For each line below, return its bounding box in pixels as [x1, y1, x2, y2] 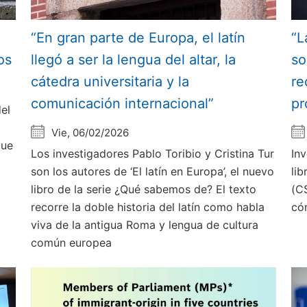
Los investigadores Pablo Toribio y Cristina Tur [31, 146, 275, 160]
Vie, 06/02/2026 [51, 125, 130, 139]
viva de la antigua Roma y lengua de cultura [31, 217, 259, 232]
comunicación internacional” [31, 95, 214, 112]
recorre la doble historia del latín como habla [31, 199, 265, 214]
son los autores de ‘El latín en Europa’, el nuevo [31, 164, 275, 178]
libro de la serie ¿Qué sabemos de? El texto [31, 182, 257, 196]
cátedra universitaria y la [31, 73, 190, 90]
